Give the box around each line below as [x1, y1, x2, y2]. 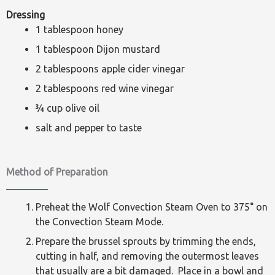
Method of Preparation [6, 166, 108, 177]
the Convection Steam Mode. [36, 216, 163, 227]
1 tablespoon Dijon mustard [36, 44, 160, 55]
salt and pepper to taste [36, 122, 142, 133]
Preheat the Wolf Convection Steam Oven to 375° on [36, 201, 268, 212]
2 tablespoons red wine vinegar [36, 83, 174, 94]
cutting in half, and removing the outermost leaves [36, 250, 259, 261]
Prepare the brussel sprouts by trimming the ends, [36, 236, 256, 247]
